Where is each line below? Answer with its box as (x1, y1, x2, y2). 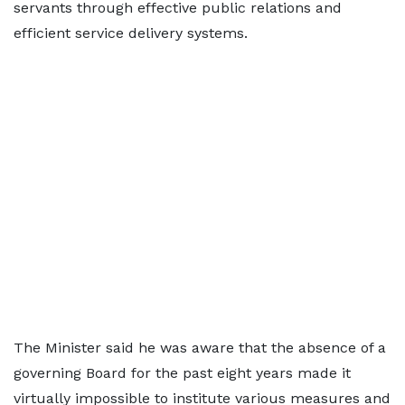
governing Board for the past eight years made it (14, 364, 351, 381)
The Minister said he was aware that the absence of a (14, 339, 386, 356)
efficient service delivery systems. (14, 24, 248, 42)
